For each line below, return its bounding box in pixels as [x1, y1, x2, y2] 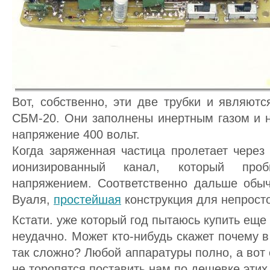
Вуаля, [12, 193, 54, 206]
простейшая [54, 193, 121, 206]
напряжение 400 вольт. [12, 128, 140, 141]
